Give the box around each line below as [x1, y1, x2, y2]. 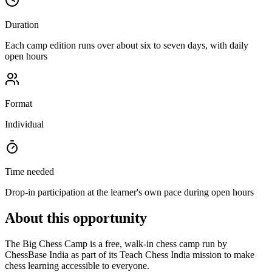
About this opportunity [5, 209, 147, 226]
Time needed [5, 166, 54, 177]
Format [5, 98, 32, 109]
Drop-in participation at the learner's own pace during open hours [5, 186, 254, 197]
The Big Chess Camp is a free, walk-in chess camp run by [5, 238, 227, 249]
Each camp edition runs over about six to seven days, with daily [5, 39, 248, 50]
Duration [5, 19, 39, 30]
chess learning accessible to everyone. [5, 260, 149, 271]
